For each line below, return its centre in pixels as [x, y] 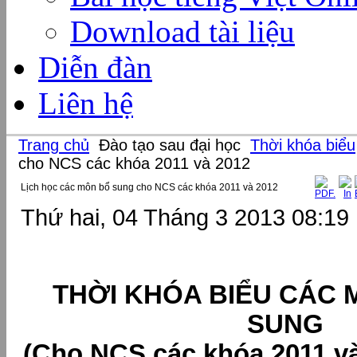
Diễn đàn [95, 67]
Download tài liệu [182, 31]
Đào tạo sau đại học [170, 145]
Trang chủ [54, 145]
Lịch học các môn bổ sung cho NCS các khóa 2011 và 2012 [149, 187]
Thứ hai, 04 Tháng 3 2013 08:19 [185, 217]
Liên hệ [86, 103]
